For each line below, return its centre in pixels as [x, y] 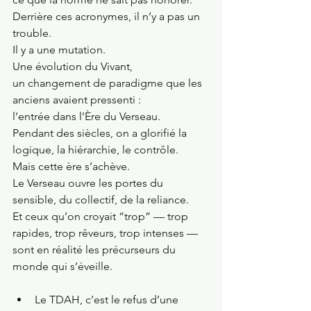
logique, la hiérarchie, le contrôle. [95, 149]
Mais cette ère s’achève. [71, 166]
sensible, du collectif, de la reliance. [101, 199]
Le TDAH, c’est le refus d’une [108, 299]
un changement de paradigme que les [109, 83]
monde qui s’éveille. [62, 266]
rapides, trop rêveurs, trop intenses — [105, 233]
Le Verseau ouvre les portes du [89, 183]
